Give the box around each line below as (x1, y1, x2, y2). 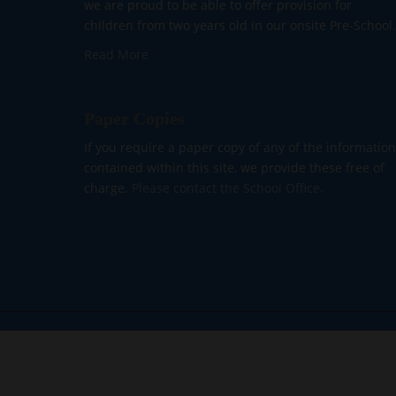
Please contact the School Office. (131, 179, 324, 196)
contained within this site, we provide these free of (83, 159, 385, 176)
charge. (83, 179, 132, 196)
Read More (83, 46, 148, 63)
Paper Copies (83, 109, 185, 128)
